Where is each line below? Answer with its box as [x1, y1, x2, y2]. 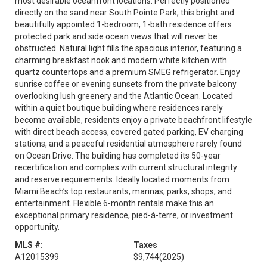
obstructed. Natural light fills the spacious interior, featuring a [15, 44, 242, 53]
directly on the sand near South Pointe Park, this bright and [15, 8, 234, 17]
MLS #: [15, 240, 43, 250]
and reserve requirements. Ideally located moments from [15, 175, 229, 184]
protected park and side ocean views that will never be [15, 32, 218, 41]
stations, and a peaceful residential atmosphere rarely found [15, 139, 242, 148]
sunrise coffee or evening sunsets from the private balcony [15, 79, 237, 89]
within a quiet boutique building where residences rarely [15, 103, 223, 113]
